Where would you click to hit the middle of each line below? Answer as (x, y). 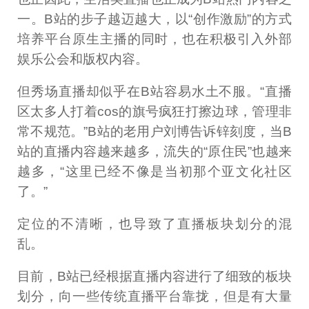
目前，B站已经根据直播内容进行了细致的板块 (154, 276)
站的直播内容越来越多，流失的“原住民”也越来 (154, 151)
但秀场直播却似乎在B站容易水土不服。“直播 (154, 91)
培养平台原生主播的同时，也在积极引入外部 (154, 39)
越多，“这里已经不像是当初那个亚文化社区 (154, 171)
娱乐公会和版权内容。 (83, 59)
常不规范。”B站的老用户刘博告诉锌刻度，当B (154, 131)
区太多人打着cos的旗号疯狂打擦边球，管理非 (154, 111)
